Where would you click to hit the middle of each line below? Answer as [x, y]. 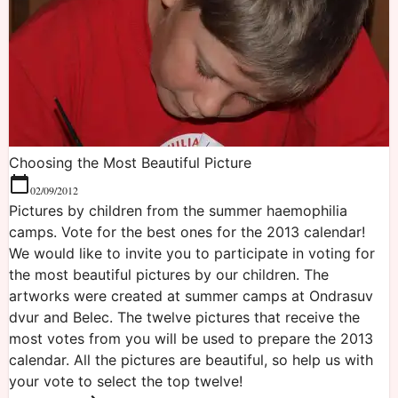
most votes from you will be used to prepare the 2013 [191, 339]
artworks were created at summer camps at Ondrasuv [191, 296]
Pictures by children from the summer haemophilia [178, 211]
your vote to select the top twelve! [126, 382]
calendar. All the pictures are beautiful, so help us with [191, 360]
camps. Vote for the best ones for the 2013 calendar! [187, 232]
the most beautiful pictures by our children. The [169, 275]
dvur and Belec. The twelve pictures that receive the [184, 318]
